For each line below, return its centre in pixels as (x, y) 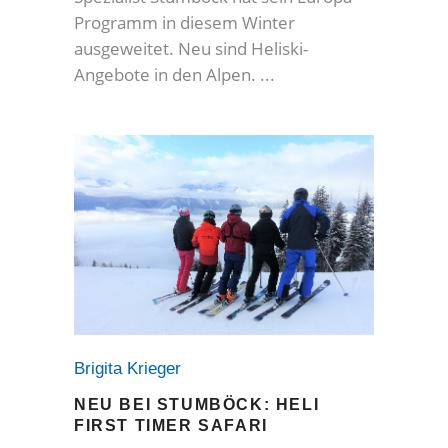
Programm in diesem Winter (184, 23)
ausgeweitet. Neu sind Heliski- (191, 49)
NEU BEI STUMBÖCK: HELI (197, 404)
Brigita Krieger (132, 368)
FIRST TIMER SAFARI (171, 425)
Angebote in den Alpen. (167, 75)
